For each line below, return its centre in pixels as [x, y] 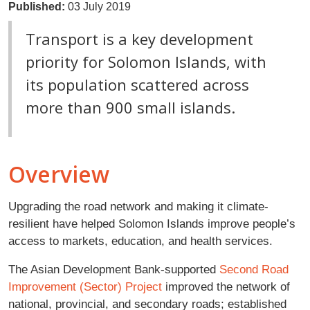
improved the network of [226, 286]
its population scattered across [137, 84]
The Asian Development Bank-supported [114, 269]
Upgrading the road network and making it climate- [138, 206]
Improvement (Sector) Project [85, 286]
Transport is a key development [139, 38]
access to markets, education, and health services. [140, 240]
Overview [59, 174]
